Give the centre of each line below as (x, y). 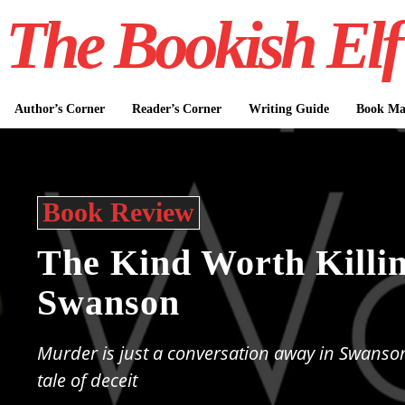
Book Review (119, 212)
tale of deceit (88, 380)
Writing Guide (288, 109)
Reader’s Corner (176, 109)
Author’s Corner (59, 109)
